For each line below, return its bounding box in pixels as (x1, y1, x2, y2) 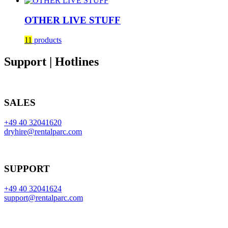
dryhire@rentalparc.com (4, 127, 82, 136)
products (32, 35, 62, 44)
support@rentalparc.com (4, 193, 83, 202)
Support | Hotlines (4, 54, 99, 68)
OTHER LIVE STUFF (24, 15, 121, 26)
